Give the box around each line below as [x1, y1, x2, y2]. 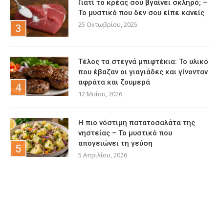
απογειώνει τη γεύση [78, 139, 153, 148]
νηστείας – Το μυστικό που [78, 129, 172, 138]
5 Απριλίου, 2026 [78, 151, 127, 160]
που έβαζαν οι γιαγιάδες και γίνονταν [78, 67, 208, 77]
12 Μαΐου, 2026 [78, 89, 122, 99]
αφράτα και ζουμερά [78, 78, 150, 87]
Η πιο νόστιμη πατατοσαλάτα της [78, 118, 195, 128]
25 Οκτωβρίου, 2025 [78, 20, 137, 29]
